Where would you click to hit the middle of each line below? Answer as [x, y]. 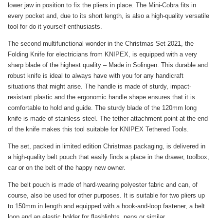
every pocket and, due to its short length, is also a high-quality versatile [109, 16]
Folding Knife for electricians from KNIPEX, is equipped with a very [102, 54]
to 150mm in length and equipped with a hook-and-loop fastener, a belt [106, 206]
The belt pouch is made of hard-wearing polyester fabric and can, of [103, 185]
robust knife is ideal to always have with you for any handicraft [96, 76]
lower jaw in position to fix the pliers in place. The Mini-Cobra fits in [102, 5]
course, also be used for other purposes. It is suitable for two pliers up [106, 196]
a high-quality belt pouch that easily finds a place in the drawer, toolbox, [109, 157]
